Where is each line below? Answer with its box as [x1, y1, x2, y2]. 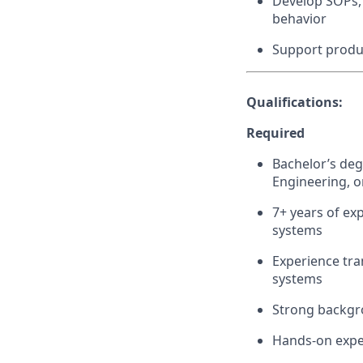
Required [246, 124, 305, 142]
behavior [272, 10, 327, 28]
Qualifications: [246, 93, 343, 111]
